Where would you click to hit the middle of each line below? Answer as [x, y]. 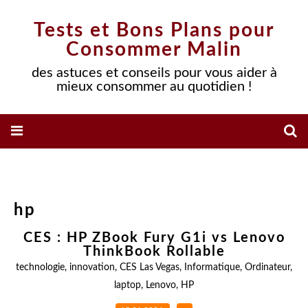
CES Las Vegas [150, 267]
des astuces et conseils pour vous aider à [154, 73]
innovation [92, 267]
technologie [40, 267]
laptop [128, 285]
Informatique [212, 267]
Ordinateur [267, 267]
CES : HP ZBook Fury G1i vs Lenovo [154, 238]
